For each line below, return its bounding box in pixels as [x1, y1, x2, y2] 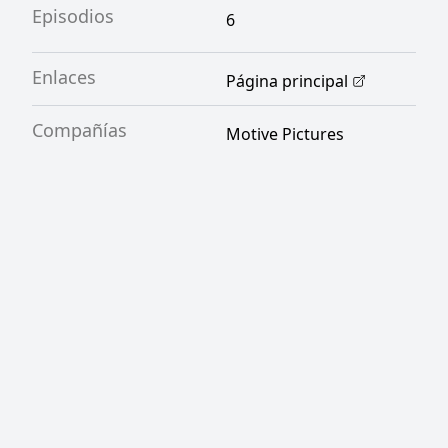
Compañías [32, 118, 127, 142]
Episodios [32, 4, 114, 28]
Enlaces [32, 65, 96, 89]
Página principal [226, 70, 348, 92]
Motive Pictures [226, 123, 344, 145]
